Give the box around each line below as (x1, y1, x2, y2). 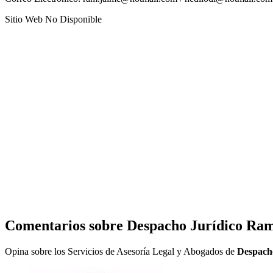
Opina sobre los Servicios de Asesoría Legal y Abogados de (5, 246, 237, 257)
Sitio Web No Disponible (5, 13, 102, 24)
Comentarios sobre (5, 217, 127, 233)
